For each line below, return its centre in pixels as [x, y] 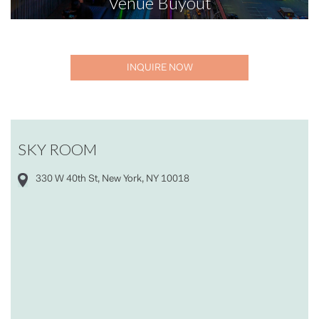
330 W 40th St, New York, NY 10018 [113, 180]
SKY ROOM [57, 150]
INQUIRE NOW [159, 69]
